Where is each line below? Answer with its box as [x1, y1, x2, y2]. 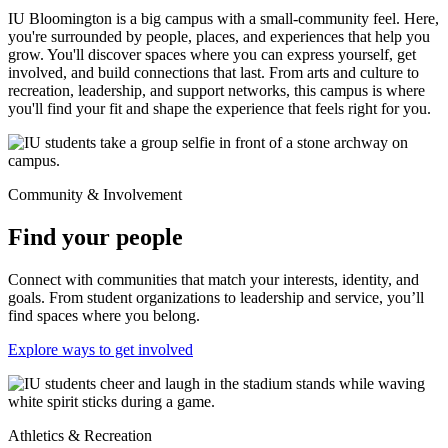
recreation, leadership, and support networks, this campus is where [8, 81, 425, 99]
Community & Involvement [8, 185, 182, 203]
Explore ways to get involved [8, 340, 193, 358]
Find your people [8, 223, 183, 250]
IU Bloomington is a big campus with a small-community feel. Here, [8, 9, 439, 27]
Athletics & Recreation [8, 426, 152, 444]
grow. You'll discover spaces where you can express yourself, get [8, 45, 416, 63]
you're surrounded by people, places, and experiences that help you [8, 27, 430, 45]
